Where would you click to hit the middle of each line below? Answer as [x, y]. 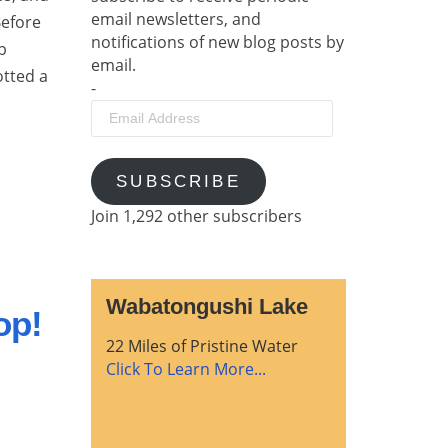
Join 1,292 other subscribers [196, 216]
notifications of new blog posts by [217, 41]
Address [121, 132]
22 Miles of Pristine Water [202, 345]
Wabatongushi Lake [207, 306]
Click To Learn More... [186, 368]
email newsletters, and [176, 18]
